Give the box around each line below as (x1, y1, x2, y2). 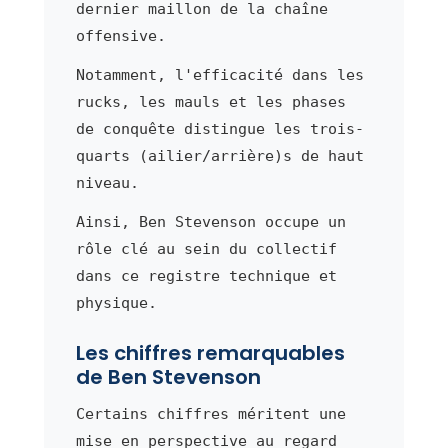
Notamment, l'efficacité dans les (75, 65, 364, 84)
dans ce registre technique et (75, 266, 337, 285)
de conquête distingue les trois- (75, 119, 364, 138)
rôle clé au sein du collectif (75, 239, 337, 258)
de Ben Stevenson (75, 362, 261, 391)
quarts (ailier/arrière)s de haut (75, 146, 364, 165)
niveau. (75, 173, 139, 192)
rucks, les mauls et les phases (75, 92, 346, 111)
